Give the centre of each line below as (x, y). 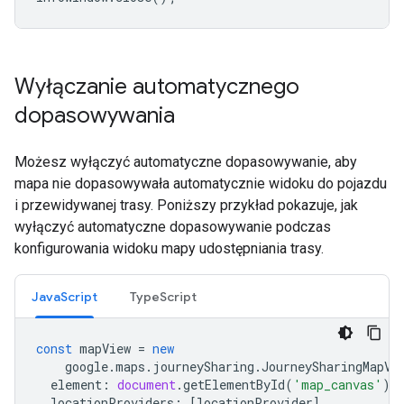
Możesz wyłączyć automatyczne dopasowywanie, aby (186, 162)
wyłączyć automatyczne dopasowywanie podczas (173, 227)
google (87, 367)
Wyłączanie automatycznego (157, 87)
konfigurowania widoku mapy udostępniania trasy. (169, 248)
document (147, 385)
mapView (105, 349)
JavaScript (64, 297)
